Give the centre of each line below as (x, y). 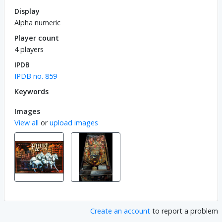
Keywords (31, 91)
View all (27, 122)
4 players (29, 49)
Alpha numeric (37, 22)
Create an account (120, 211)
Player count (37, 38)
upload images (74, 122)
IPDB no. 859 (36, 76)
